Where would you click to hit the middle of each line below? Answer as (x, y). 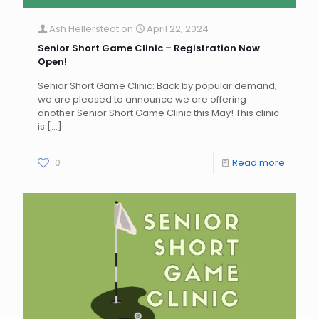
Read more (258, 162)
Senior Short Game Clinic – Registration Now (149, 48)
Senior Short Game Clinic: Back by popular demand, (157, 85)
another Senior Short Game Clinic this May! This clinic (158, 113)
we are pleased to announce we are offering (142, 99)
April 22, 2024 (178, 28)
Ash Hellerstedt (84, 28)
